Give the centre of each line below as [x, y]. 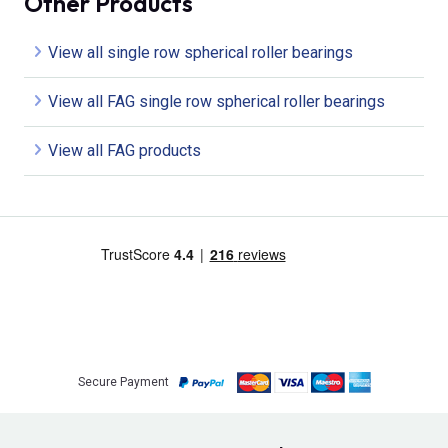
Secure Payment [123, 382]
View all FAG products [124, 150]
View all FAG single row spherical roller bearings [216, 101]
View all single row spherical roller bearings [200, 52]
